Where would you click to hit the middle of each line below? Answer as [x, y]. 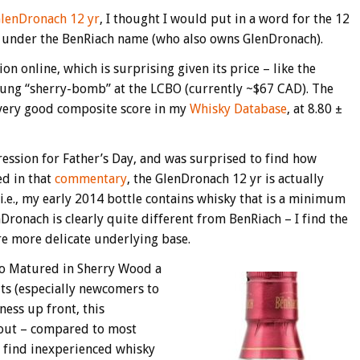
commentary [90, 178]
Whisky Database [238, 108]
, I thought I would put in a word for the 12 [224, 18]
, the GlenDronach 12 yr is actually [225, 178]
